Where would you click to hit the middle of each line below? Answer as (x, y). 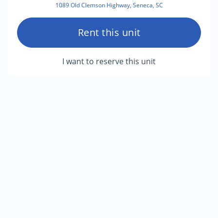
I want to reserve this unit (109, 61)
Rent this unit (109, 32)
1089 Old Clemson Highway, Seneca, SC (109, 5)
